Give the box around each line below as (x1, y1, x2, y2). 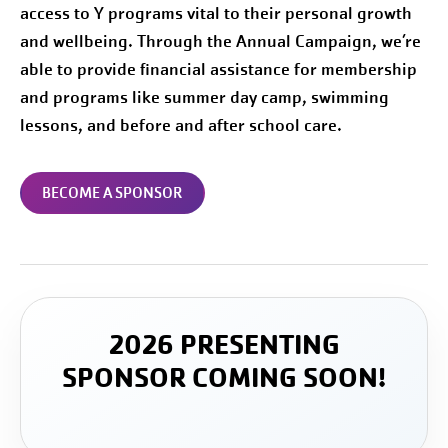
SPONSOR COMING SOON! (62, 359, 386, 395)
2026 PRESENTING (108, 326, 340, 362)
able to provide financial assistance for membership (20, 57, 417, 81)
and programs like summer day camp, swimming (20, 85, 389, 109)
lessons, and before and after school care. (20, 113, 342, 137)
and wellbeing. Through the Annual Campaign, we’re (20, 29, 421, 53)
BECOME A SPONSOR (42, 182, 183, 203)
